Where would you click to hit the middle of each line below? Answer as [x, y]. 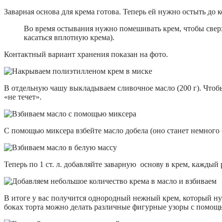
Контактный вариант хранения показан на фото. [86, 54]
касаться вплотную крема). [69, 37]
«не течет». [23, 97]
